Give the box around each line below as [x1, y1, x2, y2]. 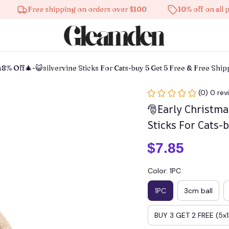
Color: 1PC [148, 166, 181, 175]
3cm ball [184, 186, 213, 195]
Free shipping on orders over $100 [3, 5, 123, 14]
